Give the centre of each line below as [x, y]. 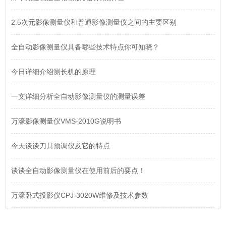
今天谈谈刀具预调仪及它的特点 [61, 146]
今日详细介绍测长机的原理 [54, 72]
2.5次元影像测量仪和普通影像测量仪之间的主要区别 [94, 22]
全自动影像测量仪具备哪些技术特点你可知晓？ [86, 47]
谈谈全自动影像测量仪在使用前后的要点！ [78, 171]
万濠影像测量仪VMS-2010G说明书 [66, 121]
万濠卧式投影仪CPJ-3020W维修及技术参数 [80, 195]
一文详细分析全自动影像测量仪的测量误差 [78, 97]
